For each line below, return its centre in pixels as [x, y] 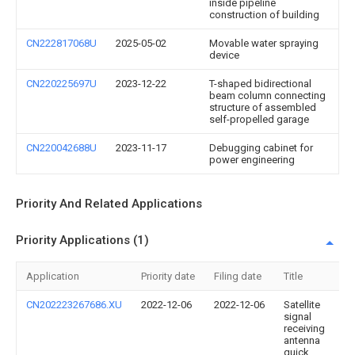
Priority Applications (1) [82, 240]
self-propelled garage [259, 120]
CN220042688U [61, 148]
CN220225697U [61, 84]
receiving [304, 329]
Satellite [302, 305]
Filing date [238, 277]
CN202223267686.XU [74, 305]
